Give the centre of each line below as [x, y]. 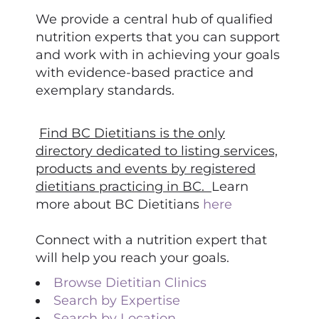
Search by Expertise [117, 300]
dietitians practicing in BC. [120, 187]
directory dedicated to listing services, [157, 151]
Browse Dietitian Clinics [130, 283]
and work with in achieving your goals [158, 55]
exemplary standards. [105, 90]
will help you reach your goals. [132, 258]
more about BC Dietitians [117, 204]
